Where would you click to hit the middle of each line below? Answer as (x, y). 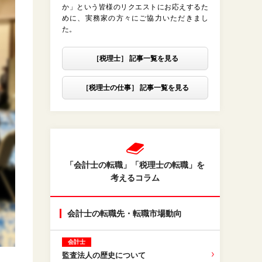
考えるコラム (135, 178)
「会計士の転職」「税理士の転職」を (135, 165)
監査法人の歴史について (104, 256)
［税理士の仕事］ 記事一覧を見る (135, 88)
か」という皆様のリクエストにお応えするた (135, 7)
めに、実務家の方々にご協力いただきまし (135, 18)
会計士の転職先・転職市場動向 (125, 214)
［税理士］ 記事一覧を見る (135, 59)
